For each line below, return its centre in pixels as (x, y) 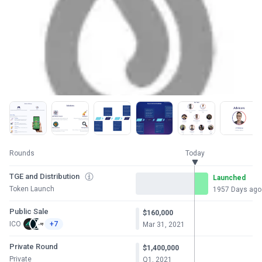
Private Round (34, 247)
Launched (229, 177)
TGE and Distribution (44, 176)
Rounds (22, 153)
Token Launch (32, 189)
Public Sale (29, 211)
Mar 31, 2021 (164, 224)
